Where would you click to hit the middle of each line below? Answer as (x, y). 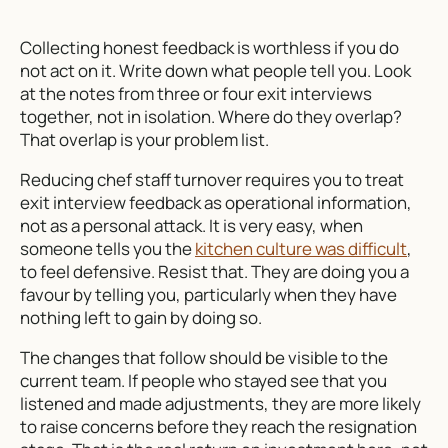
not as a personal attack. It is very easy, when (191, 226)
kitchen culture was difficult (301, 249)
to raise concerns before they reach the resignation (218, 427)
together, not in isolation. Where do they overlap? (211, 117)
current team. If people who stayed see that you (203, 381)
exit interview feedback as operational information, (216, 203)
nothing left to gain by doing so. (141, 318)
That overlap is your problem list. (144, 140)
